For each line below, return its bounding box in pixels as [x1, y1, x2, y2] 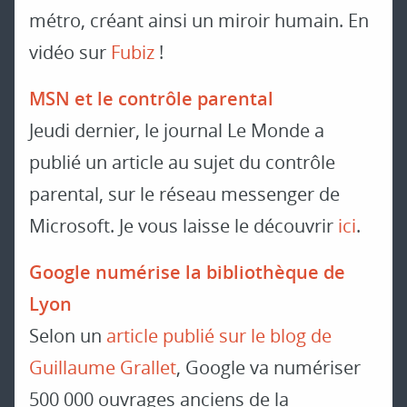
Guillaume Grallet [29, 355, 176, 381]
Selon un [29, 323, 106, 349]
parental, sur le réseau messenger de [29, 182, 340, 207]
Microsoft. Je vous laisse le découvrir [29, 213, 338, 239]
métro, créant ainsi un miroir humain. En [29, 8, 369, 34]
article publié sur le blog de [106, 323, 332, 349]
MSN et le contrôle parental [29, 86, 273, 112]
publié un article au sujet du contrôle [29, 150, 335, 175]
